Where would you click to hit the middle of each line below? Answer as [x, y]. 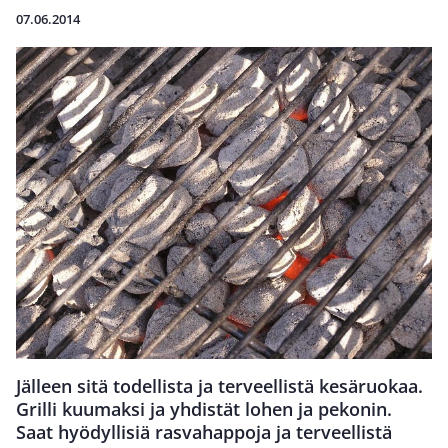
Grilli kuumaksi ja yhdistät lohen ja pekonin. [204, 409]
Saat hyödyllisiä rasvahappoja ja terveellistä [204, 432]
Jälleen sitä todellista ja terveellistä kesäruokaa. [219, 386]
